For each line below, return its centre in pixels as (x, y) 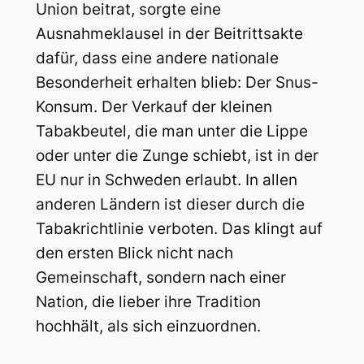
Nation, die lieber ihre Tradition (148, 302)
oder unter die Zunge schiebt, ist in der (177, 156)
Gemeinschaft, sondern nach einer (160, 278)
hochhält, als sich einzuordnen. (148, 327)
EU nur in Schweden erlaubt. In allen (166, 180)
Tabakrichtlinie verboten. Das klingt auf (179, 229)
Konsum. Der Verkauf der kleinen (154, 107)
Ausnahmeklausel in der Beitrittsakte (169, 34)
